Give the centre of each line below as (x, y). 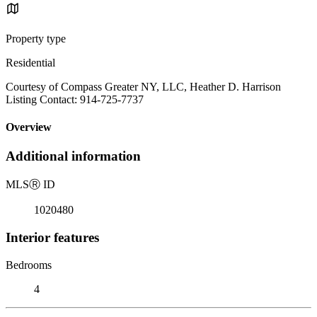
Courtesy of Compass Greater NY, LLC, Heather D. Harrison (143, 86)
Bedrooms (29, 265)
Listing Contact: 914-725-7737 (75, 99)
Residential (30, 62)
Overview (29, 127)
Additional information (73, 156)
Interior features (52, 237)
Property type (36, 38)
